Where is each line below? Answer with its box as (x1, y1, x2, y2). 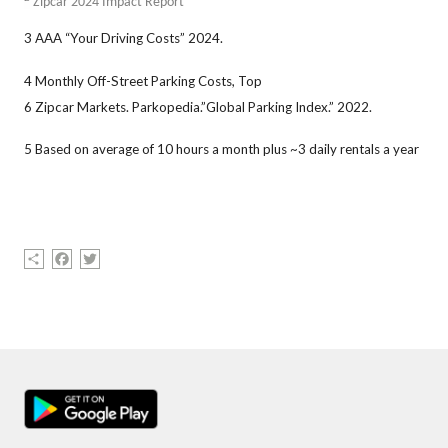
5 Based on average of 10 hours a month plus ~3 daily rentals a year (24, 141, 419, 158)
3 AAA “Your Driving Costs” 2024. (24, 30, 226, 47)
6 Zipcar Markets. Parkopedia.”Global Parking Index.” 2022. (24, 98, 375, 115)
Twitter (100, 246, 152, 266)
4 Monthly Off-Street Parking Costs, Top (24, 72, 262, 89)
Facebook (72, 246, 142, 266)
